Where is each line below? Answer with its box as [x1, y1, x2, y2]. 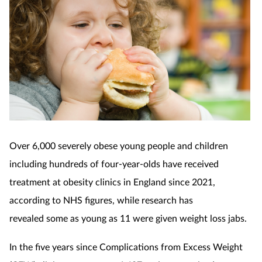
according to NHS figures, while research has [9, 194, 193, 205]
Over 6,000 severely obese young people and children [9, 139, 228, 151]
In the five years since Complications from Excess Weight [9, 240, 243, 252]
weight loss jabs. [177, 212, 247, 223]
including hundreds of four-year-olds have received [9, 157, 219, 169]
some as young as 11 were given [46, 212, 177, 223]
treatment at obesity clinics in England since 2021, [9, 175, 215, 187]
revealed [9, 212, 46, 223]
